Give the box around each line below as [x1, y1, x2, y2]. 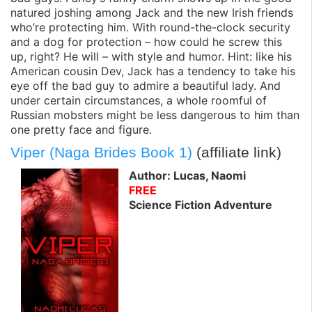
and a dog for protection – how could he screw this [10, 35, 282, 49]
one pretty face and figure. [10, 123, 152, 137]
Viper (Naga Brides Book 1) [10, 144, 192, 161]
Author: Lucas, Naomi [129, 168, 246, 182]
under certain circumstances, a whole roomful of [10, 93, 267, 108]
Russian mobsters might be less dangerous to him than [10, 108, 299, 123]
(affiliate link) [192, 144, 281, 161]
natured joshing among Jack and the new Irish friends [10, 6, 293, 20]
